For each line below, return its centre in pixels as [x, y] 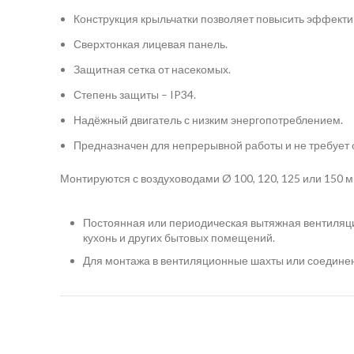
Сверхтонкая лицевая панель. [151, 43]
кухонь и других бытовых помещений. [179, 237]
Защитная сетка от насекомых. [152, 69]
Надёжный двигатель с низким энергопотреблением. [208, 119]
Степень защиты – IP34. [135, 94]
